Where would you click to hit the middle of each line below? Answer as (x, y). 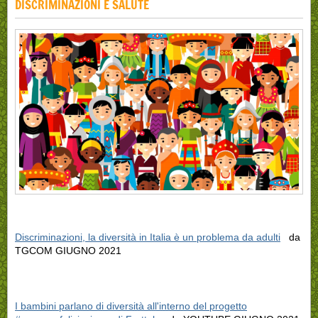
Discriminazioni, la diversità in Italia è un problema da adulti (148, 237)
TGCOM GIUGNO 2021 (68, 251)
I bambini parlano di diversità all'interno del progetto (131, 306)
